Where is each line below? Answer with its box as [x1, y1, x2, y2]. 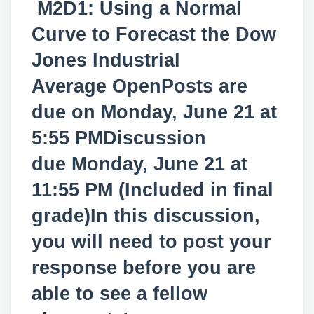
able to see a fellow [32, 283, 207, 304]
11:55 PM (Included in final [32, 179, 273, 200]
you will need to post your [32, 231, 271, 252]
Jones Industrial [32, 50, 180, 71]
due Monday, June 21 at [32, 153, 247, 175]
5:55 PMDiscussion [32, 128, 206, 149]
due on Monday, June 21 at [32, 102, 277, 123]
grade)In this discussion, [32, 205, 260, 226]
